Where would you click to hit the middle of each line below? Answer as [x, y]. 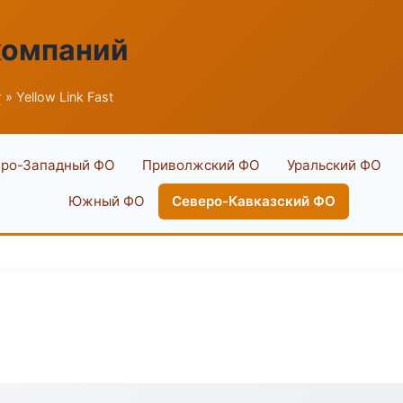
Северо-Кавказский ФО [253, 201]
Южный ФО [106, 201]
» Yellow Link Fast [58, 97]
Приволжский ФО [201, 165]
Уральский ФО [334, 165]
